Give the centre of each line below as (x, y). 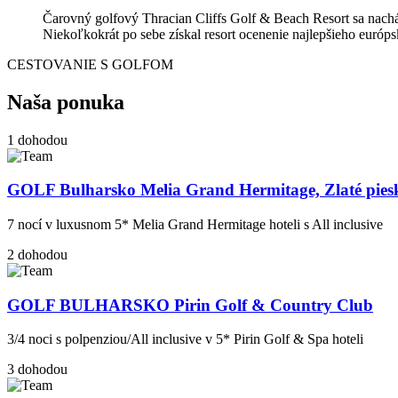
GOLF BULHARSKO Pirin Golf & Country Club (190, 305)
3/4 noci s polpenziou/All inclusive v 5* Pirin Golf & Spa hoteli (185, 339)
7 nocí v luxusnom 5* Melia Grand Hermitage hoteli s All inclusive (195, 225)
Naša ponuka (66, 102)
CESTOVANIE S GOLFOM (90, 64)
